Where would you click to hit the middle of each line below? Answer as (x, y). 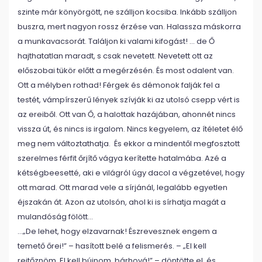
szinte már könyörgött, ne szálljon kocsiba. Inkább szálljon (127, 12)
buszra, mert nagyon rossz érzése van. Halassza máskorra (129, 27)
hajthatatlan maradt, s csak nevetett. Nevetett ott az (115, 56)
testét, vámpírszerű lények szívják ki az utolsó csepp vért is (129, 100)
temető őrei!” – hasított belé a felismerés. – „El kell (112, 246)
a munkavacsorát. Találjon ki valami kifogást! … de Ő (116, 41)
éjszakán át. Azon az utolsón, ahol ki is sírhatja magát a (122, 202)
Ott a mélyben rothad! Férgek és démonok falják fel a (119, 85)
